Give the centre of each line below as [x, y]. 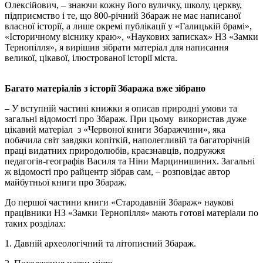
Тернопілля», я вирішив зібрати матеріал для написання [117, 48]
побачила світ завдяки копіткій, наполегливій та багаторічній [127, 140]
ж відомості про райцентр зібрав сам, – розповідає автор [117, 172]
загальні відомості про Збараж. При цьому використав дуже [126, 119]
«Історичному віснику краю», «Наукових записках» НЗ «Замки [131, 37]
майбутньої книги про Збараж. [66, 183]
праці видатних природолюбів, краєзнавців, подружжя [115, 151]
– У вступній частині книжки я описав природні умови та [121, 109]
